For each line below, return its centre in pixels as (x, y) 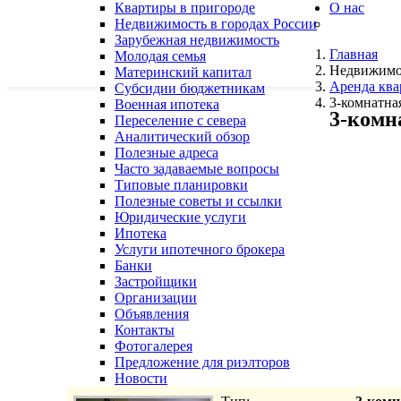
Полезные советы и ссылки (198, 201)
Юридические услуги (180, 217)
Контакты (145, 330)
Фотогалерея (154, 346)
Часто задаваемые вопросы (197, 169)
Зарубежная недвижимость (197, 40)
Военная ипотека (167, 104)
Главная (354, 54)
